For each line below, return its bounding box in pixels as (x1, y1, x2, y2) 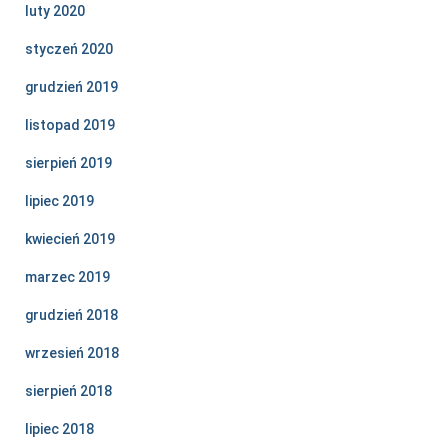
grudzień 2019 (25, 79, 118, 96)
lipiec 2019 (25, 193, 94, 210)
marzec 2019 (25, 269, 110, 286)
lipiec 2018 (25, 421, 94, 438)
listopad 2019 (25, 117, 115, 134)
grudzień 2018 (25, 307, 118, 324)
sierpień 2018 (25, 383, 112, 400)
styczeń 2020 (25, 41, 113, 58)
